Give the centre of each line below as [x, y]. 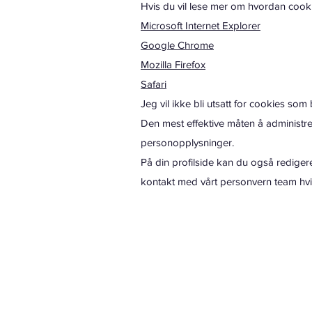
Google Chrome [177, 45]
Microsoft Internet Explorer [201, 25]
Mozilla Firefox [173, 64]
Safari [154, 84]
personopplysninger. [187, 142]
